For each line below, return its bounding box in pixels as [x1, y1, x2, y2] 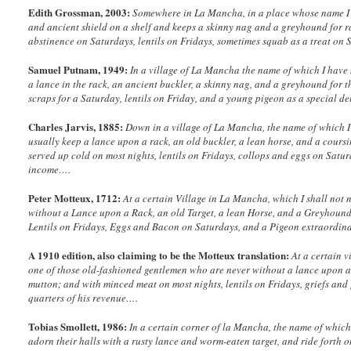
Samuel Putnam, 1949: [28, 62, 128, 78]
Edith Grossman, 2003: [28, 5, 131, 20]
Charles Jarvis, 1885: [28, 119, 124, 135]
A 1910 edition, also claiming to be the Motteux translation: [28, 248, 290, 263]
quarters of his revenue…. [28, 291, 139, 306]
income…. [28, 162, 71, 177]
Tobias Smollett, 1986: [28, 319, 128, 335]
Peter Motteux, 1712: [28, 190, 121, 206]
